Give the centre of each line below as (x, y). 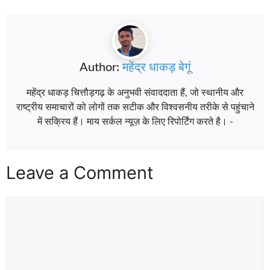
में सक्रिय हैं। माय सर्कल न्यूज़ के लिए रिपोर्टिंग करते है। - (135, 122)
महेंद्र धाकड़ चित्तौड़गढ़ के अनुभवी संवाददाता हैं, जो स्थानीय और (135, 93)
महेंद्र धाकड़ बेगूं (156, 68)
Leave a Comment (80, 173)
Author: (101, 68)
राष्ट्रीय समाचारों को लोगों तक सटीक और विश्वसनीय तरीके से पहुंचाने (135, 108)
